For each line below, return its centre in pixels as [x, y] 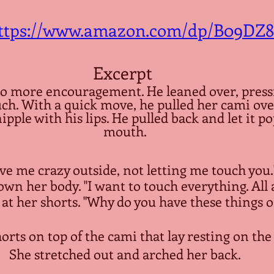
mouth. [125, 131]
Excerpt [125, 72]
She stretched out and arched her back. [125, 254]
